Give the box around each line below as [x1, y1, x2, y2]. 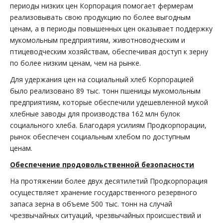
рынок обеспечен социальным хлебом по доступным [10, 132, 190, 142]
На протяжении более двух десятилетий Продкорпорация [10, 176, 208, 186]
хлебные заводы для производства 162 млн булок [10, 109, 180, 119]
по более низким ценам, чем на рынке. [10, 58, 141, 68]
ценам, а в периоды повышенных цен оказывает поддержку [10, 24, 213, 34]
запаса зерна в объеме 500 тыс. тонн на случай [10, 199, 172, 209]
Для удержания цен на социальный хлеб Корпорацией [10, 75, 194, 85]
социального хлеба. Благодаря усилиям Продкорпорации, [10, 120, 207, 130]
